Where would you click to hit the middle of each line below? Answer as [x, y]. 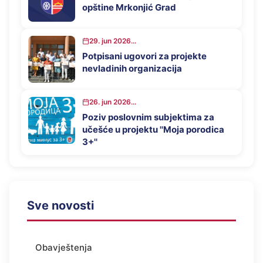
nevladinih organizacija [132, 69]
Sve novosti [60, 206]
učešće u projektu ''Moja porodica [153, 130]
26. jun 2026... [113, 102]
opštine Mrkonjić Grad [129, 8]
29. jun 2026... [113, 41]
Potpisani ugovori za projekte [144, 56]
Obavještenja [64, 248]
